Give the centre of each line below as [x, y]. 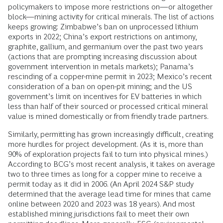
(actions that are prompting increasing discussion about [103, 56]
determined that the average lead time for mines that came [110, 194]
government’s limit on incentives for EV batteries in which [105, 96]
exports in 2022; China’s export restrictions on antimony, [102, 36]
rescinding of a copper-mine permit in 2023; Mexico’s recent [110, 76]
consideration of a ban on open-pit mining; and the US [100, 86]
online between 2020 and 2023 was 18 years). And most [102, 204]
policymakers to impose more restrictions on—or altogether [110, 6]
